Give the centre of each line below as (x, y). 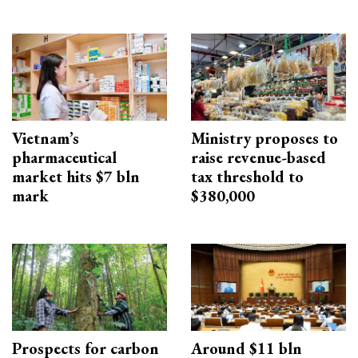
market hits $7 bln (76, 177)
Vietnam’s (46, 139)
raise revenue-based (259, 158)
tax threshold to (247, 177)
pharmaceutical (64, 158)
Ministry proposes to (265, 139)
